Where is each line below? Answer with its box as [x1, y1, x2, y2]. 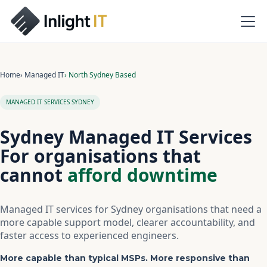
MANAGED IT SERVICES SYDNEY [6, 98, 94, 106]
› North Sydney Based [64, 70, 136, 80]
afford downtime [67, 163, 218, 187]
